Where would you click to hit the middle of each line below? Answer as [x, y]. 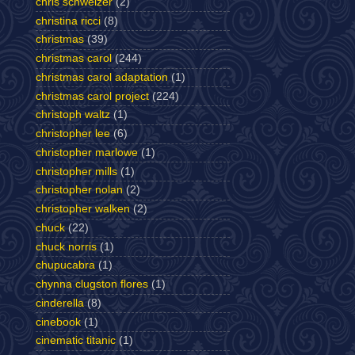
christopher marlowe [87, 152]
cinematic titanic [76, 341]
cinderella [60, 303]
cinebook [58, 322]
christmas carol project [92, 96]
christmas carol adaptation [102, 77]
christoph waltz [73, 115]
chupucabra [65, 265]
